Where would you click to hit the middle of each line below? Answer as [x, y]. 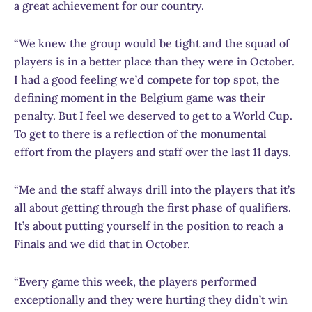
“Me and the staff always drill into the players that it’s [155, 189]
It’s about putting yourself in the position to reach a [149, 225]
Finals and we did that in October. [102, 243]
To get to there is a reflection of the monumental [140, 133]
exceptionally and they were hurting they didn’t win [151, 299]
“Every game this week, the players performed [135, 281]
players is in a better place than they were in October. [154, 61]
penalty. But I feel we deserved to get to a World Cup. [153, 115]
